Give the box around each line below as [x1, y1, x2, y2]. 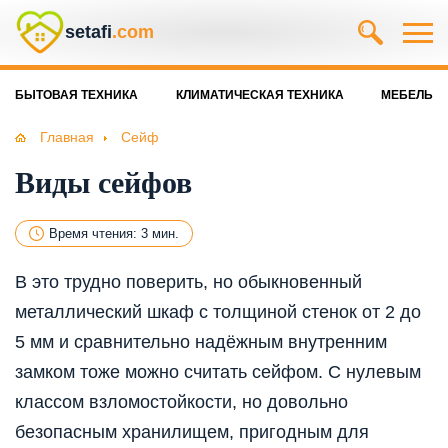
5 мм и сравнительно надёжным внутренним [15, 332, 387, 353]
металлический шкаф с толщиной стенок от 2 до [15, 302, 421, 323]
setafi [65, 22, 112, 42]
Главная [40, 129, 94, 145]
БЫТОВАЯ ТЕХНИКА [15, 88, 138, 102]
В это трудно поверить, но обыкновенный [15, 272, 362, 293]
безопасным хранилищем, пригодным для [15, 422, 369, 443]
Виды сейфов [15, 166, 192, 200]
